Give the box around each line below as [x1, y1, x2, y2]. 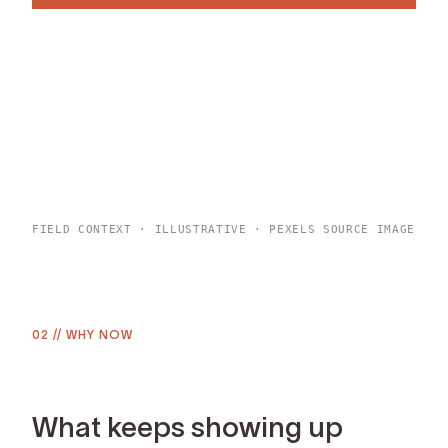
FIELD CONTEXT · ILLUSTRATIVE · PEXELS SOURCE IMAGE [32, 222, 415, 236]
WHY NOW [65, 327, 133, 341]
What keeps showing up [32, 411, 343, 444]
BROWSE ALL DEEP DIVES [61, 22, 230, 36]
